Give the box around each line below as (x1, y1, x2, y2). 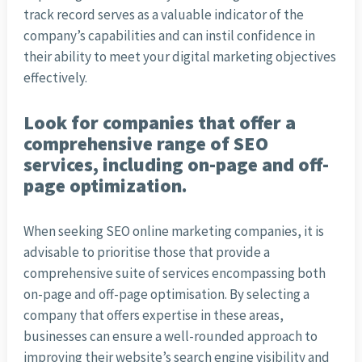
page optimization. (23, 174, 187, 198)
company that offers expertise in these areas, (23, 306, 284, 325)
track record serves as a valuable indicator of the (23, 6, 304, 24)
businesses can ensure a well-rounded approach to (23, 327, 318, 346)
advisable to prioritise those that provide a (23, 243, 270, 262)
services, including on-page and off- (23, 153, 329, 177)
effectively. (23, 69, 87, 87)
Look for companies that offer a (23, 111, 296, 135)
